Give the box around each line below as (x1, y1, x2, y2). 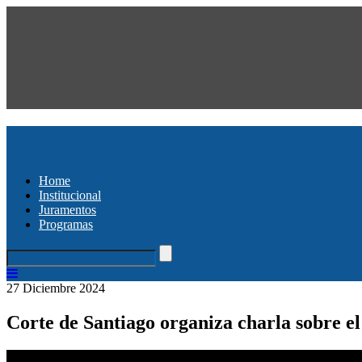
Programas (39, 217, 93, 231)
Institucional (39, 187, 101, 202)
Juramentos (39, 202, 96, 217)
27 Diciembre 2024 (6, 280, 105, 295)
